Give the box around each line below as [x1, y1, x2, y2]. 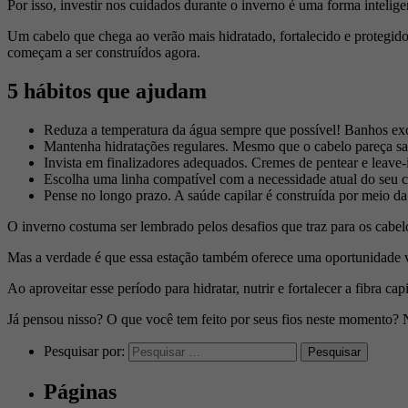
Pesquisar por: [44, 342, 125, 359]
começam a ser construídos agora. [7, 44, 200, 60]
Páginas [44, 379, 117, 403]
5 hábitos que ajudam [7, 78, 207, 103]
